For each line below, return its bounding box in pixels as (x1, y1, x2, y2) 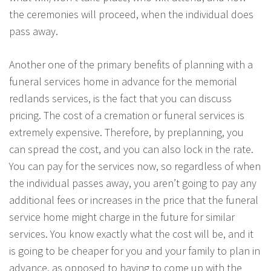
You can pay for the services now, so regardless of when (9, 159, 261, 173)
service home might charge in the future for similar (9, 210, 235, 224)
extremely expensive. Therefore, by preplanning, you (9, 125, 244, 139)
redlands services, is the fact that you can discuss (9, 91, 232, 105)
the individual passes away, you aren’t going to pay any (9, 176, 256, 190)
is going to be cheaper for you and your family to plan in (9, 244, 260, 258)
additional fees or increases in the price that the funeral (9, 193, 258, 207)
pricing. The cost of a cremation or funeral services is (9, 108, 244, 122)
